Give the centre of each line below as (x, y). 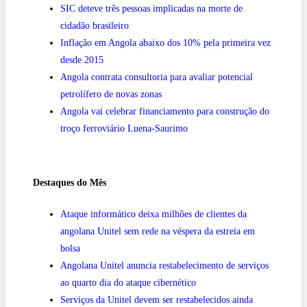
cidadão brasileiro (95, 25)
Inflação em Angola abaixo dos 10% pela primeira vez (165, 42)
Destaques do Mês (70, 183)
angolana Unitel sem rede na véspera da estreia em (158, 231)
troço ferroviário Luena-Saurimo (124, 128)
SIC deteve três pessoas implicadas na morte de (151, 8)
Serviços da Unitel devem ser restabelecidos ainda (157, 299)
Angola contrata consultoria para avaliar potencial (157, 77)
